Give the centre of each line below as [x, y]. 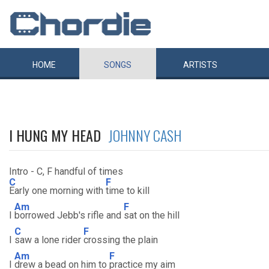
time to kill [128, 191]
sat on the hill [152, 215]
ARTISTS [200, 65]
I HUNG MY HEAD [59, 135]
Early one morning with [57, 191]
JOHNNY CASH [145, 135]
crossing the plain [121, 240]
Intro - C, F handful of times [66, 171]
